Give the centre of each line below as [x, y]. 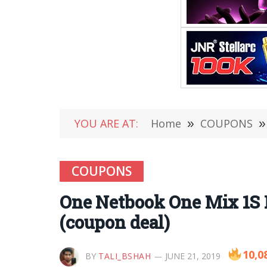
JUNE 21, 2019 [193, 256]
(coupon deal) [115, 222]
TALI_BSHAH [125, 256]
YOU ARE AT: [106, 123]
